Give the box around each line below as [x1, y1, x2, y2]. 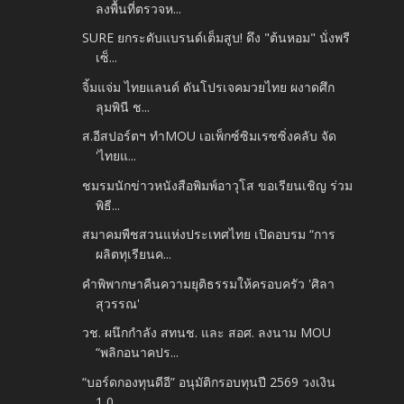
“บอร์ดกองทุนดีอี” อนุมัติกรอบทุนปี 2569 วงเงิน [82, 372, 336, 390]
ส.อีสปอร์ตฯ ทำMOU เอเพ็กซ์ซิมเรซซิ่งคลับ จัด [82, 127, 337, 145]
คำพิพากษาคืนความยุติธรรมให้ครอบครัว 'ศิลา [82, 274, 335, 292]
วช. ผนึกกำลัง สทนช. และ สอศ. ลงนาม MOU [82, 324, 332, 342]
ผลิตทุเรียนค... [96, 245, 172, 263]
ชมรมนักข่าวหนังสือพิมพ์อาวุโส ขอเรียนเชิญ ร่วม [82, 176, 353, 194]
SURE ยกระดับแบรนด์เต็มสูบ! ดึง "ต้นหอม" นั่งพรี [82, 29, 351, 47]
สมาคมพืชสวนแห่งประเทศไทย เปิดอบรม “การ [82, 225, 336, 243]
